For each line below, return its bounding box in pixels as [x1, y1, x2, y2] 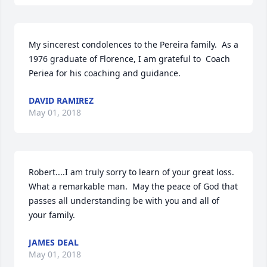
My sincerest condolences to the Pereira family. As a [29, 39, 238, 50]
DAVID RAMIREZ [29, 95, 94, 106]
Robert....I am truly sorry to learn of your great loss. [29, 166, 234, 178]
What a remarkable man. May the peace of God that [29, 181, 238, 192]
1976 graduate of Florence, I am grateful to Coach [29, 53, 230, 64]
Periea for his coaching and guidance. [29, 67, 181, 79]
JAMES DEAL [29, 237, 79, 248]
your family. [29, 209, 75, 221]
